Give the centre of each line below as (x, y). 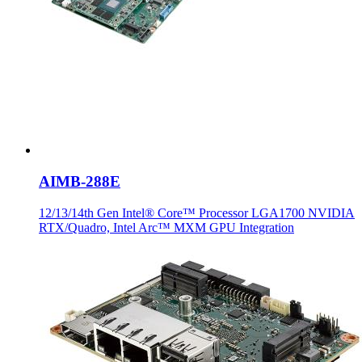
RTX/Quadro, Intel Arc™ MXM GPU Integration (166, 227)
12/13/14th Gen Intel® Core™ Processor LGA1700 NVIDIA (197, 213)
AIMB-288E (80, 182)
